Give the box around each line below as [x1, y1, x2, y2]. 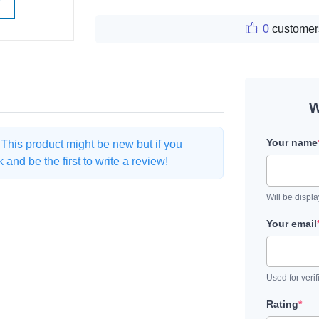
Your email [266, 217, 317, 229]
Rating [266, 298, 298, 310]
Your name [266, 137, 318, 149]
